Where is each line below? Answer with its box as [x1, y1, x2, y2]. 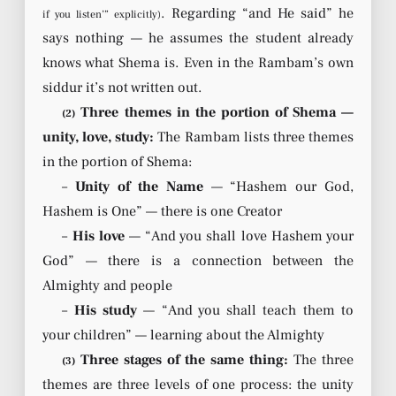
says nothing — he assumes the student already [42, 28, 354, 47]
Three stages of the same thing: [75, 350, 289, 369]
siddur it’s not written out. [42, 78, 202, 96]
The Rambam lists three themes [154, 127, 354, 146]
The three [288, 350, 354, 369]
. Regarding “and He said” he [161, 4, 354, 22]
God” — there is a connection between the [42, 251, 354, 270]
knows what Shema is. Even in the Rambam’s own [42, 53, 354, 72]
